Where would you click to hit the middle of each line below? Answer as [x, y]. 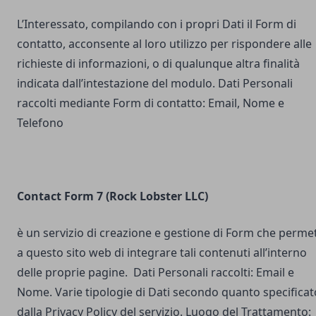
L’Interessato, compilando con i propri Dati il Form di [157, 24]
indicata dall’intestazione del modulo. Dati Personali [155, 83]
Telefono [40, 123]
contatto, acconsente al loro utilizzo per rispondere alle [164, 44]
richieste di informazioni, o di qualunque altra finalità [158, 63]
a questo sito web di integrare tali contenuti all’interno [162, 253]
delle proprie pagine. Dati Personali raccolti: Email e [156, 272]
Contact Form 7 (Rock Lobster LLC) [113, 196]
